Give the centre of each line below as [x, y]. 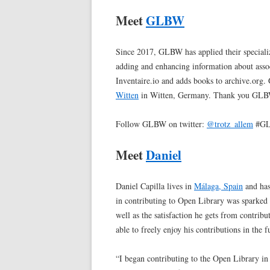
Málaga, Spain [218, 186]
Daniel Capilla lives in [155, 186]
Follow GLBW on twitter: [161, 124]
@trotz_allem [230, 124]
